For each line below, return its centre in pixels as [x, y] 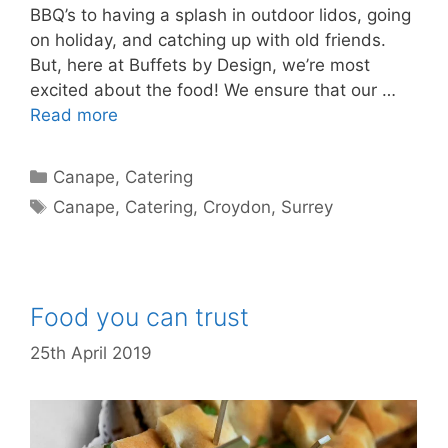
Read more [74, 115]
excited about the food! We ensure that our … [213, 90]
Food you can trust [139, 317]
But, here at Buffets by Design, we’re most [200, 65]
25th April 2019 [91, 352]
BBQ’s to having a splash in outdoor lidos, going [220, 15]
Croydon [237, 207]
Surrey [307, 207]
